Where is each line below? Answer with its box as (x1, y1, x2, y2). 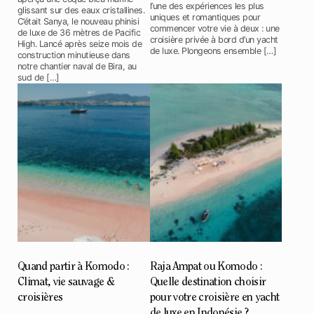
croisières (18, 292, 63, 303)
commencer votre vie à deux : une (149, 22, 280, 34)
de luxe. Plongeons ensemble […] (149, 45, 277, 56)
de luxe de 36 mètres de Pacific (18, 27, 141, 38)
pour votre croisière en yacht (149, 292, 280, 303)
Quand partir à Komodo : (18, 261, 130, 273)
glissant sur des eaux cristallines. (18, 4, 145, 15)
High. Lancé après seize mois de (18, 38, 142, 49)
